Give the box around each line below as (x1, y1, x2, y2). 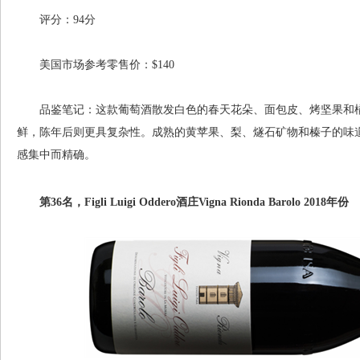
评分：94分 (17, 14, 96, 26)
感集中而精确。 (17, 149, 96, 161)
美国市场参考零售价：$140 (17, 59, 174, 71)
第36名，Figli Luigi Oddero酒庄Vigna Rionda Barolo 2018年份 (17, 196, 349, 208)
